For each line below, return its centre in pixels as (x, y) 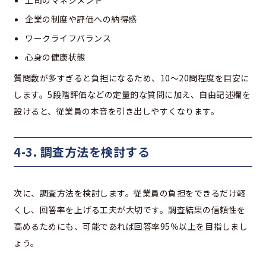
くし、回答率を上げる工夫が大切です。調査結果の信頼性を (130, 210)
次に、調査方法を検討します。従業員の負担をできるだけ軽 (130, 193)
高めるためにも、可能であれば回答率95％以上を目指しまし (131, 227)
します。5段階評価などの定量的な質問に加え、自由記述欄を (132, 95)
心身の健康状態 (55, 57)
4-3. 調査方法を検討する (82, 152)
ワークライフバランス (68, 38)
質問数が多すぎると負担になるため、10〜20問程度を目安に (132, 78)
